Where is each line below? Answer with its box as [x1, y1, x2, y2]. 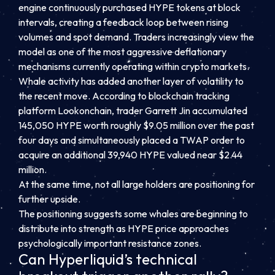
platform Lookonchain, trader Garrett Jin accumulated [18, 104, 247, 117]
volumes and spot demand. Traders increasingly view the [18, 30, 254, 43]
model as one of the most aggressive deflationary [18, 45, 227, 58]
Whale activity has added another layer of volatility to [18, 74, 244, 87]
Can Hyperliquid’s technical [18, 249, 197, 268]
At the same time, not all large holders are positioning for [18, 177, 255, 190]
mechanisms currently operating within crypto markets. [18, 60, 249, 72]
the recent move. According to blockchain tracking [18, 89, 230, 102]
